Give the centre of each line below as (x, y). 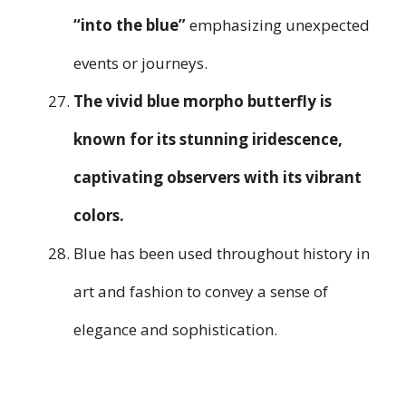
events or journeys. (140, 63)
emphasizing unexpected (278, 25)
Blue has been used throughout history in (222, 254)
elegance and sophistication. (175, 330)
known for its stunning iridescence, (208, 140)
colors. (99, 216)
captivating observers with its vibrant (217, 178)
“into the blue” (130, 25)
